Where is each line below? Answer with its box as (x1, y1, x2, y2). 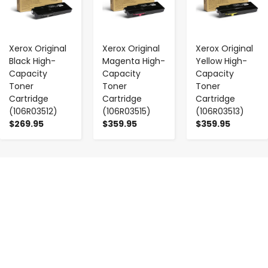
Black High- (9, 54, 56, 67)
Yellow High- (196, 54, 247, 67)
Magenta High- (102, 54, 165, 67)
